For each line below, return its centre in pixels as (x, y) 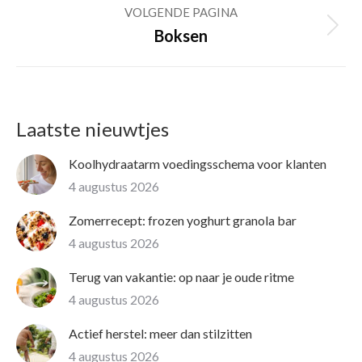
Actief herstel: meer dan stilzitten (160, 334)
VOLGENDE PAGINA (181, 13)
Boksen (181, 36)
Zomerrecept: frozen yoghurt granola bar (183, 221)
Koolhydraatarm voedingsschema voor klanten (198, 164)
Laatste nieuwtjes (93, 129)
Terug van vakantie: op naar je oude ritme (181, 277)
